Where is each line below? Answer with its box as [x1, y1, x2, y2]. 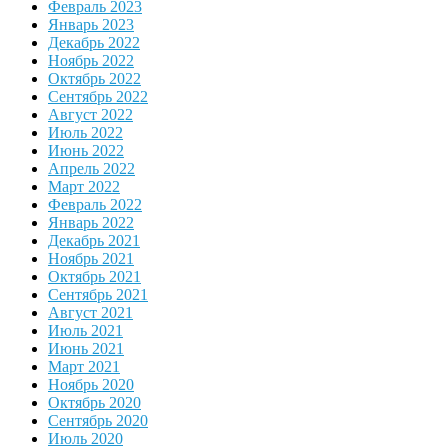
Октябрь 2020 [48, 394, 141, 412]
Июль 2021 [48, 322, 123, 340]
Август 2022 [48, 106, 133, 124]
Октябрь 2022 [48, 70, 141, 88]
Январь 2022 [48, 214, 134, 232]
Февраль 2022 [48, 196, 142, 214]
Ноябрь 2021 [48, 250, 134, 268]
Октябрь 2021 [48, 268, 141, 286]
